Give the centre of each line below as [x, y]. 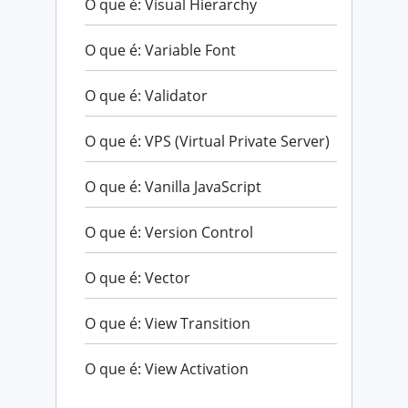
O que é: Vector [138, 277]
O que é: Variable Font [160, 50]
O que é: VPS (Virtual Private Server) [207, 141]
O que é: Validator [146, 95]
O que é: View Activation [167, 368]
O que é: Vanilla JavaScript [173, 186]
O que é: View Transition [168, 323]
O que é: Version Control [169, 232]
